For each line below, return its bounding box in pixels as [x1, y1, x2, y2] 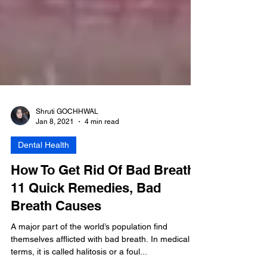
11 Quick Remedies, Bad [11, 228, 161, 243]
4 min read [85, 164, 119, 173]
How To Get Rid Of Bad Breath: [11, 210, 199, 225]
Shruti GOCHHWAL [36, 155, 98, 163]
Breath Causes [11, 246, 101, 261]
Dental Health [18, 188, 69, 197]
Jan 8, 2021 [36, 164, 74, 173]
